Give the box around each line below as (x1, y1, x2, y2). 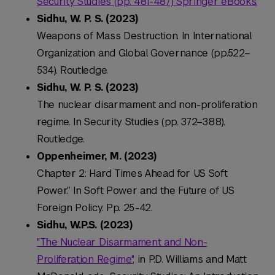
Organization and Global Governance (37, 47, 209, 60)
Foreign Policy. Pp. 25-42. (37, 201, 153, 215)
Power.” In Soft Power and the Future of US (37, 184, 234, 198)
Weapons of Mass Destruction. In (37, 29, 193, 43)
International (192, 29, 252, 43)
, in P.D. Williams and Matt (133, 253, 247, 266)
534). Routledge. (37, 64, 108, 77)
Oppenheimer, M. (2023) (37, 150, 157, 163)
